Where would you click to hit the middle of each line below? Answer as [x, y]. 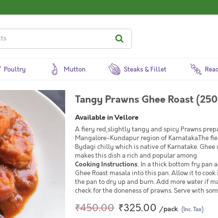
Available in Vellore [107, 117]
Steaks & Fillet [145, 70]
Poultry [15, 70]
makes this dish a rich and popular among [136, 156]
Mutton [75, 70]
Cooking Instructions [106, 164]
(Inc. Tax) [192, 209]
